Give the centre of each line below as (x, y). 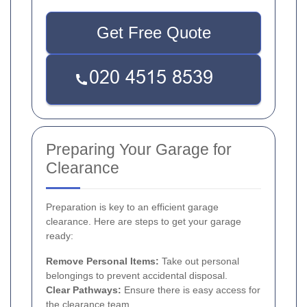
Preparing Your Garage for (139, 150)
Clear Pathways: (84, 290)
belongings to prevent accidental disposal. (137, 276)
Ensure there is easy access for (191, 290)
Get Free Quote (153, 33)
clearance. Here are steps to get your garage (144, 222)
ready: (60, 236)
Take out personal (199, 261)
